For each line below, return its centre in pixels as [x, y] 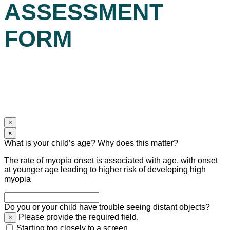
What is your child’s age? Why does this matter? [91, 143]
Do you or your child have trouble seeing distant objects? [107, 207]
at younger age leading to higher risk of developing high [105, 170]
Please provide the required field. [78, 217]
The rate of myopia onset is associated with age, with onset [111, 161]
